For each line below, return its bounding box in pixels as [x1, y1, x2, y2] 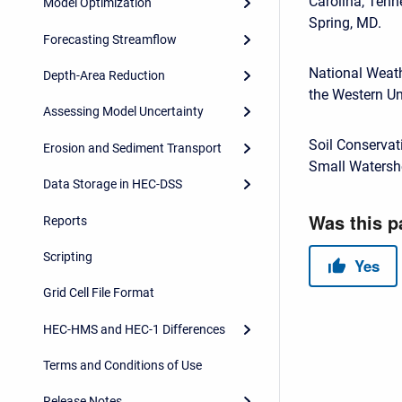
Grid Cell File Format [43, 285, 154, 301]
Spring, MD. [309, 14, 381, 31]
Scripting [43, 249, 92, 264]
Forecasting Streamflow [43, 31, 177, 47]
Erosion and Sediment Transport [43, 140, 222, 155]
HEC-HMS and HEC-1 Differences [43, 321, 225, 336]
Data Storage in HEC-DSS [43, 177, 182, 192]
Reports [43, 213, 87, 228]
